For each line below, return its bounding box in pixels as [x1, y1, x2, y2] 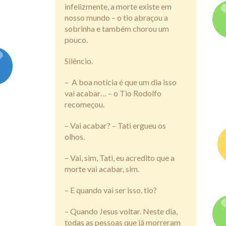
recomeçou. [65, 99, 104, 109]
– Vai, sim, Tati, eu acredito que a [65, 152, 175, 162]
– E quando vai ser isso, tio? [65, 185, 157, 195]
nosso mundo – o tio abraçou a [65, 12, 168, 22]
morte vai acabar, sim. [65, 163, 139, 174]
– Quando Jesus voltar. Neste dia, [65, 206, 178, 216]
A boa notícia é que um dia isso [72, 77, 177, 87]
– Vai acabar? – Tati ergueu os [65, 120, 166, 130]
